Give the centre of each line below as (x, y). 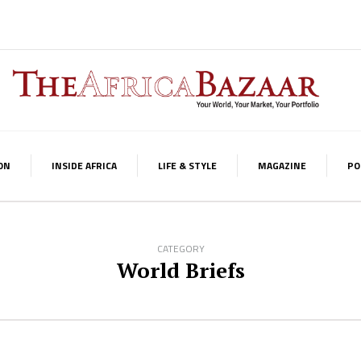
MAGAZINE (282, 166)
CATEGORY (180, 249)
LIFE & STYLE (187, 166)
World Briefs (180, 270)
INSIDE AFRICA (84, 166)
